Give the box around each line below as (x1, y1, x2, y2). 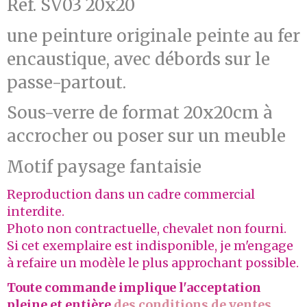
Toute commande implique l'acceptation (7, 279, 261, 295)
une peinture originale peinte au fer (7, 25, 300, 47)
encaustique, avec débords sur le (7, 48, 270, 70)
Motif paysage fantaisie (7, 156, 201, 177)
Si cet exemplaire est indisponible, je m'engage (7, 238, 293, 254)
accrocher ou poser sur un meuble (7, 125, 286, 147)
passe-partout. (7, 71, 126, 93)
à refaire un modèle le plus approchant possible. (7, 255, 299, 271)
